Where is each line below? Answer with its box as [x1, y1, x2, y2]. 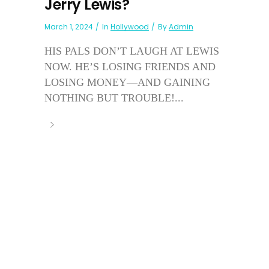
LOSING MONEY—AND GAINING [44, 76, 210, 88]
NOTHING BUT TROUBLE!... [44, 91, 184, 104]
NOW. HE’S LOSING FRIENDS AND [44, 60, 216, 73]
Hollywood [110, 21, 149, 32]
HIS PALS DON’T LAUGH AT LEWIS [44, 44, 219, 57]
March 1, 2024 [44, 21, 93, 32]
